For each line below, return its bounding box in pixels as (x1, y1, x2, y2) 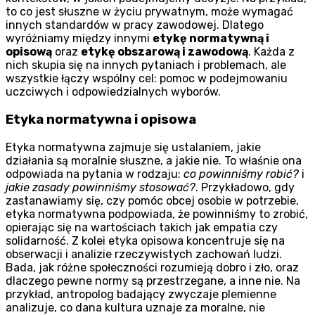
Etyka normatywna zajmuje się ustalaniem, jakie (6, 140, 261, 154)
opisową (6, 45, 52, 59)
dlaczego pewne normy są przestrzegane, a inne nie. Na (6, 274, 300, 288)
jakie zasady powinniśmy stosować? (6, 180, 195, 194)
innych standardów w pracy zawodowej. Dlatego (6, 18, 264, 32)
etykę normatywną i (153, 32, 269, 46)
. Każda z (248, 45, 295, 59)
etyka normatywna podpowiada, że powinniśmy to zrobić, (6, 207, 308, 221)
